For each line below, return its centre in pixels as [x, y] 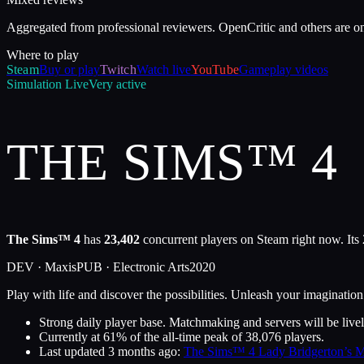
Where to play [43, 55]
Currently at [69, 337]
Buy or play [69, 69]
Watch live [163, 69]
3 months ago [143, 352]
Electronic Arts [151, 267]
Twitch [118, 69]
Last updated [72, 352]
